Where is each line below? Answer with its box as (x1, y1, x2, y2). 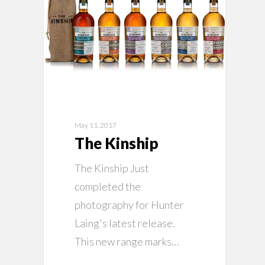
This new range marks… (75, 235, 179, 248)
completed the (75, 180, 141, 193)
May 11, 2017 (75, 121, 117, 130)
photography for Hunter (75, 198, 185, 212)
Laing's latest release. (75, 216, 176, 230)
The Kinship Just (75, 161, 150, 175)
